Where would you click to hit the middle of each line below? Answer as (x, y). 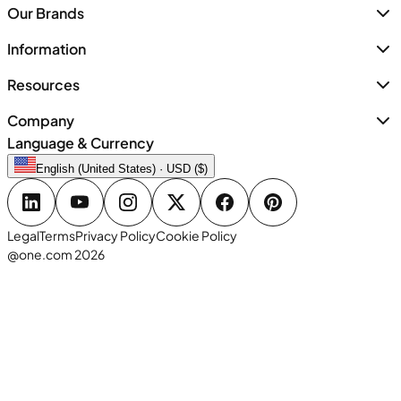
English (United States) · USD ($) (122, 169)
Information (47, 49)
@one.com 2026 (56, 255)
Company (41, 121)
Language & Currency (81, 143)
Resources (43, 85)
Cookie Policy (196, 236)
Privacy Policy (115, 236)
